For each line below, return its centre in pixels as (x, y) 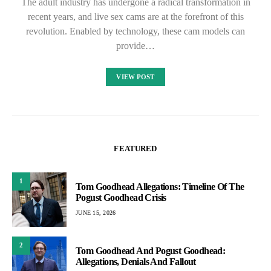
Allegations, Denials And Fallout (136, 262)
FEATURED (135, 148)
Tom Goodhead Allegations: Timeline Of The (160, 187)
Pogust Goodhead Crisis (121, 198)
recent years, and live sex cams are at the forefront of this (135, 16)
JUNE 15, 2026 (96, 213)
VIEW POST (135, 77)
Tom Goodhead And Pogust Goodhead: (151, 251)
